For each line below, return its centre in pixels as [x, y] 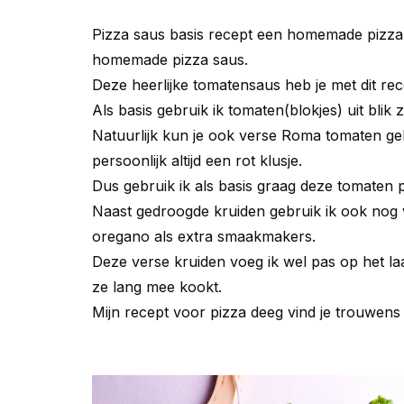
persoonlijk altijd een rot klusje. [197, 160]
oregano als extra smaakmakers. [204, 236]
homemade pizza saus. [170, 59]
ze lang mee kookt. [157, 286]
